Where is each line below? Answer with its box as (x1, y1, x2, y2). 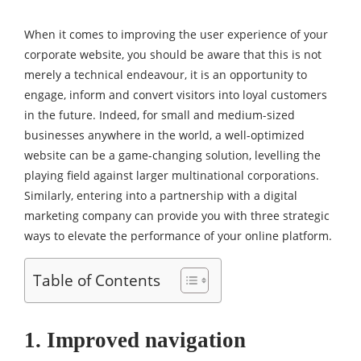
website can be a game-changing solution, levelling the (24, 147, 321, 163)
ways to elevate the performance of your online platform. (24, 228, 332, 243)
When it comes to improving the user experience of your (24, 27, 328, 42)
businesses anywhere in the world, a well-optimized (24, 127, 305, 143)
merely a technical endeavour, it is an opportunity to (24, 67, 307, 82)
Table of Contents (33, 269, 160, 291)
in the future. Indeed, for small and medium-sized (24, 107, 295, 122)
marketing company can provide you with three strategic (24, 208, 330, 223)
